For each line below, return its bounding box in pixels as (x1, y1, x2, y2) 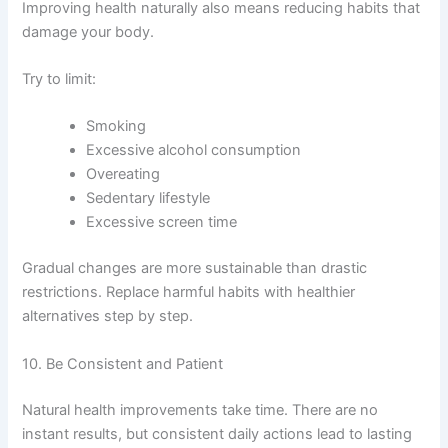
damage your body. (22, 22, 155, 41)
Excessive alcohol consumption (86, 141, 302, 160)
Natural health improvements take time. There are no (22, 400, 379, 419)
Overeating (86, 165, 161, 184)
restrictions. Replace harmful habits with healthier (22, 283, 356, 302)
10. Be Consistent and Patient (22, 354, 224, 373)
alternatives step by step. (22, 307, 194, 326)
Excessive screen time (86, 213, 238, 232)
